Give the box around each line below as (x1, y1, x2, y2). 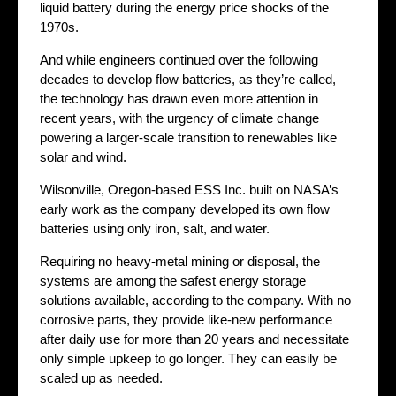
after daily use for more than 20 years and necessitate (40, 331, 349, 346)
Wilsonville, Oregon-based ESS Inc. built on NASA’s (40, 181, 339, 197)
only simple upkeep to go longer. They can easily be (40, 350, 337, 366)
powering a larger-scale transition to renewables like (40, 129, 337, 145)
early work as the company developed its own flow (40, 201, 330, 217)
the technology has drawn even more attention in (40, 90, 318, 106)
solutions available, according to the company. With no (40, 292, 351, 308)
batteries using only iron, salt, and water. (40, 220, 270, 236)
